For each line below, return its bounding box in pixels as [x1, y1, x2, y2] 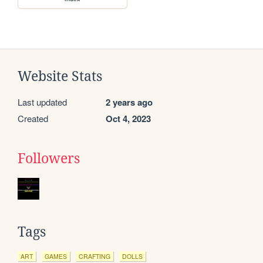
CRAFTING [79, 252, 110, 261]
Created [18, 112, 48, 125]
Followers [18, 151, 80, 167]
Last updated [18, 96, 67, 109]
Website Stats [18, 69, 102, 85]
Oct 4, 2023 [106, 112, 151, 126]
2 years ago [106, 96, 153, 109]
